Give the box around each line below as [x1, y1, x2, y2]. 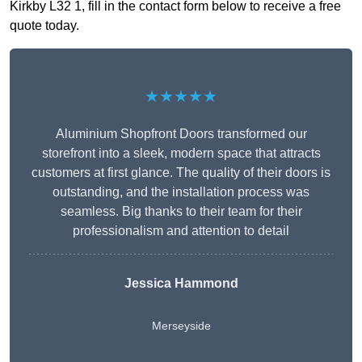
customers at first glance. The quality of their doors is [32, 166, 330, 180]
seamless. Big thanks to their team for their [60, 204, 302, 219]
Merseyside [151, 319, 211, 333]
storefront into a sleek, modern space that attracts [41, 146, 321, 161]
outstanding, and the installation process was [53, 185, 309, 200]
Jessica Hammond [124, 276, 238, 291]
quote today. [10, 19, 79, 33]
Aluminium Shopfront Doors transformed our [55, 127, 307, 141]
